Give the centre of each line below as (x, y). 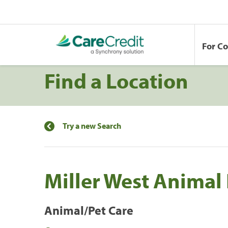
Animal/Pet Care (89, 210)
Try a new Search (92, 125)
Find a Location (116, 80)
